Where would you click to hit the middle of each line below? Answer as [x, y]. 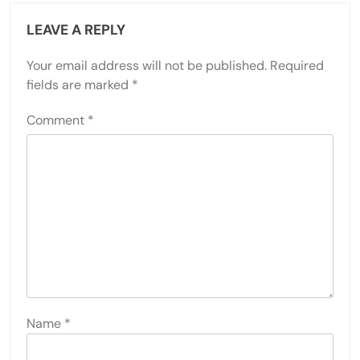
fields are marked [79, 85]
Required [297, 66]
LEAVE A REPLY [76, 30]
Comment [57, 121]
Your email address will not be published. [147, 66]
